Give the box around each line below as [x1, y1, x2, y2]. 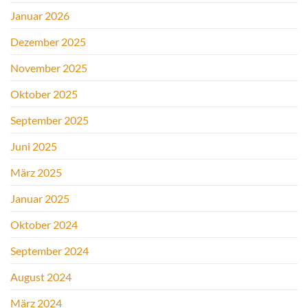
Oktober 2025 [10, 87, 78, 101]
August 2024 [10, 270, 71, 284]
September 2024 [10, 244, 89, 258]
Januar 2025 [10, 192, 69, 206]
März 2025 [10, 166, 62, 179]
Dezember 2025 [10, 35, 86, 49]
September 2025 [10, 113, 89, 127]
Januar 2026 [10, 9, 69, 23]
